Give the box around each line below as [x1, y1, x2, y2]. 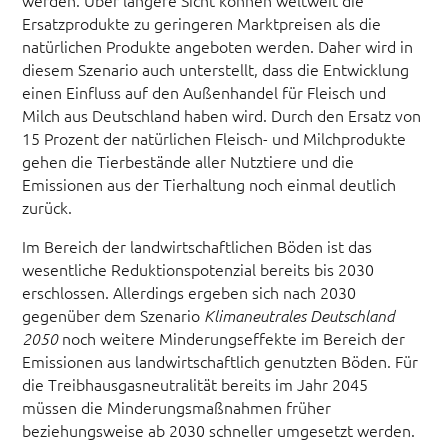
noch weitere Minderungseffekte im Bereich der [58, 326, 406, 349]
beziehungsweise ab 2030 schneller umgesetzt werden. [22, 418, 416, 441]
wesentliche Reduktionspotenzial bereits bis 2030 [22, 257, 375, 280]
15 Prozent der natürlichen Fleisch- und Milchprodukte [22, 126, 407, 149]
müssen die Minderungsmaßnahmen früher [22, 395, 332, 418]
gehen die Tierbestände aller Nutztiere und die [22, 149, 355, 172]
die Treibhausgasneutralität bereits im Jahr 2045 [22, 372, 369, 395]
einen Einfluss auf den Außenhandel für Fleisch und [22, 80, 387, 103]
